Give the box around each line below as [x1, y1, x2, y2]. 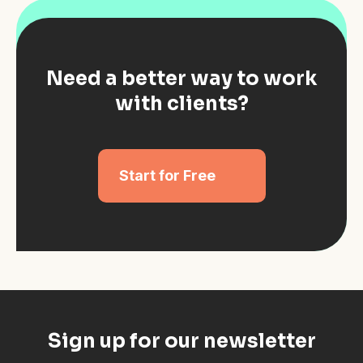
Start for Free [118, 167, 216, 185]
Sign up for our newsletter [47, 329, 316, 354]
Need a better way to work [46, 66, 317, 91]
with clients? [114, 91, 249, 116]
